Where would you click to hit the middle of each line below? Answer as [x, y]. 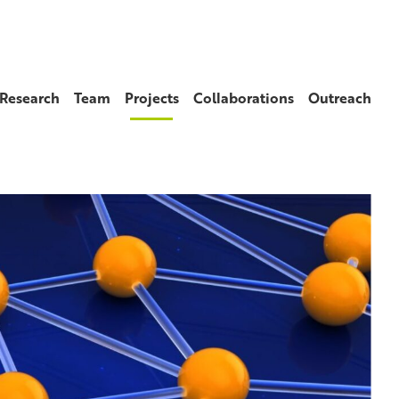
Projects [151, 98]
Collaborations [243, 98]
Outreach [339, 98]
